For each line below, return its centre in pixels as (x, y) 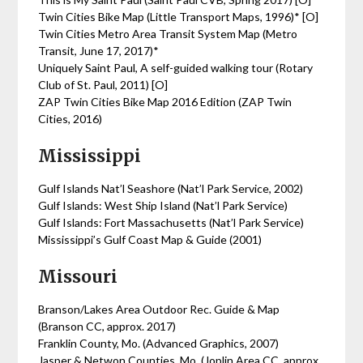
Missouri (78, 277)
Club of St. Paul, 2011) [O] (105, 85)
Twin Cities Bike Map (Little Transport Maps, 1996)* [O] (180, 17)
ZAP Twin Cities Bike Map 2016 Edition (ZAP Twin (165, 102)
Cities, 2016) (70, 119)
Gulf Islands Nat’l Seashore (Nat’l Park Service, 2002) (171, 188)
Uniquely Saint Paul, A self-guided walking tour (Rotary (176, 68)
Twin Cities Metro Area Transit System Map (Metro (168, 34)
